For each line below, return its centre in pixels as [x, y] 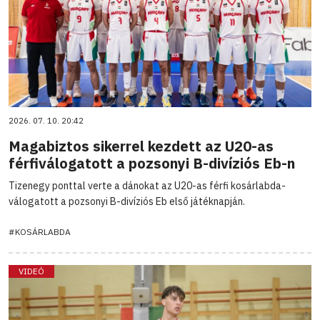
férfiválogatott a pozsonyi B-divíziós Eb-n [152, 163]
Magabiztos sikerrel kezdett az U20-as [141, 146]
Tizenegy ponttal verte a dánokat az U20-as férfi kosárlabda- [147, 185]
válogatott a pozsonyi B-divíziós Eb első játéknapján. [127, 201]
